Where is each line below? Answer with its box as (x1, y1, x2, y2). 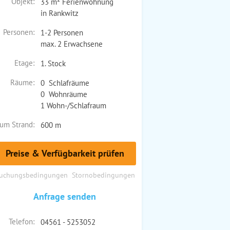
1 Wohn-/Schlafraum (40, 100, 106, 110)
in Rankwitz (40, 8, 79, 18)
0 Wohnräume (40, 89, 87, 99)
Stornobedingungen (71, 169, 135, 180)
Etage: (14, 57, 34, 68)
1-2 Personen (40, 27, 83, 37)
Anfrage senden (33, 190, 96, 202)
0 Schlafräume (40, 78, 89, 88)
